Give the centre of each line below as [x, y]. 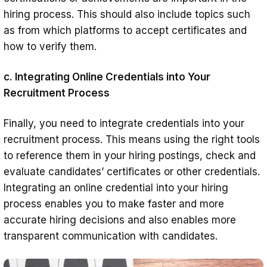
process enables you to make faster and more [114, 204]
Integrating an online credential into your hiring [116, 187]
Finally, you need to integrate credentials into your [124, 123]
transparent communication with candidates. [111, 236]
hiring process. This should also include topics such [127, 14]
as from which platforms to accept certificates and [125, 30]
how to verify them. [50, 46]
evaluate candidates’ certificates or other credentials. [132, 171]
